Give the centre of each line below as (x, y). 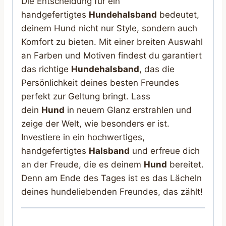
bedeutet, (178, 15)
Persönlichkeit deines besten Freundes (100, 83)
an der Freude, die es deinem (82, 165)
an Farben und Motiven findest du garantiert (111, 56)
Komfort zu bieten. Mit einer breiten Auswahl (112, 42)
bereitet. (185, 165)
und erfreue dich (165, 151)
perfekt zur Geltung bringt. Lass (86, 97)
